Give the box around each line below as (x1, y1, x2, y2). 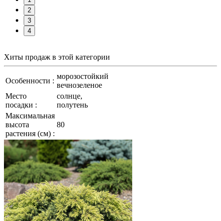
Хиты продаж (4, 52, 52, 61)
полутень (57, 100, 88, 109)
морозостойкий (57, 72, 109, 80)
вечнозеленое (57, 80, 102, 89)
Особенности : (5, 76, 54, 85)
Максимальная (5, 111, 55, 120)
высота (5, 120, 29, 129)
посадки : (5, 100, 37, 109)
